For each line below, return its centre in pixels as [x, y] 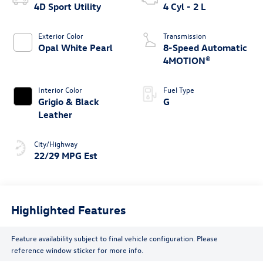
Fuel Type [179, 90]
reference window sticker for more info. [77, 249]
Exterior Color [60, 36]
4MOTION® [187, 61]
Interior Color [60, 90]
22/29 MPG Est [65, 156]
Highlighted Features [68, 209]
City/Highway [55, 144]
